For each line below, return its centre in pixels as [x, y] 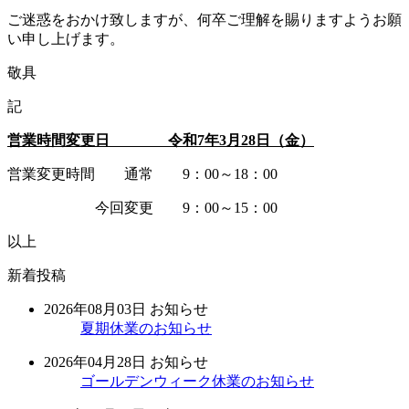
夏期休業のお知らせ [146, 328]
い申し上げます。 [66, 38]
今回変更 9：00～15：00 [142, 207]
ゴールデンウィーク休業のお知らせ [197, 381]
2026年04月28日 [95, 362]
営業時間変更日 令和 [102, 140]
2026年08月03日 [95, 309]
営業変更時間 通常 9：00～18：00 [142, 173]
